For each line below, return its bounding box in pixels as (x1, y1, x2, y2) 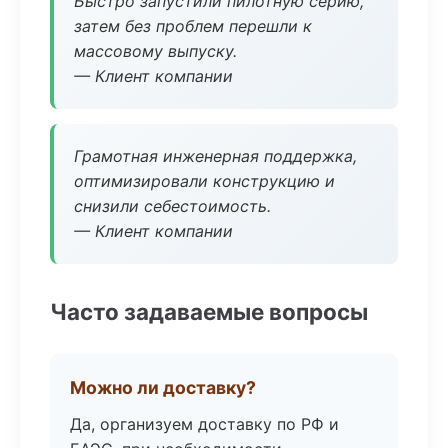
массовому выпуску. (74, 41, 237, 61)
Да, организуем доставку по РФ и (70, 414, 339, 434)
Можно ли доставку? (70, 377, 256, 398)
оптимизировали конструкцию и (74, 171, 335, 191)
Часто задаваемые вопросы (50, 298, 368, 325)
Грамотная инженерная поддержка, (74, 146, 357, 166)
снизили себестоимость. (74, 196, 271, 216)
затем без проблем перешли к (74, 16, 312, 36)
